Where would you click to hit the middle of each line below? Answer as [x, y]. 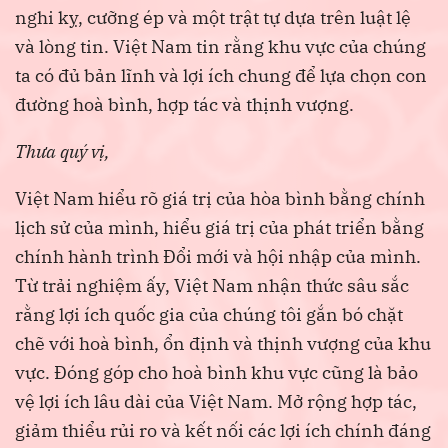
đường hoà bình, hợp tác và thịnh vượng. [184, 104]
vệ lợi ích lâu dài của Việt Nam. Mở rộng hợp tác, [216, 401]
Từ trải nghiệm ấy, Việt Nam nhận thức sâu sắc [212, 285]
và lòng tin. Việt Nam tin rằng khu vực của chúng [220, 46]
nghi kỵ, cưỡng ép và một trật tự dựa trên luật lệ [213, 17]
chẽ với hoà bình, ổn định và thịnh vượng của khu [223, 343]
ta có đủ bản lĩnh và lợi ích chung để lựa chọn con [221, 75]
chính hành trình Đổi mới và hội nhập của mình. [218, 256]
